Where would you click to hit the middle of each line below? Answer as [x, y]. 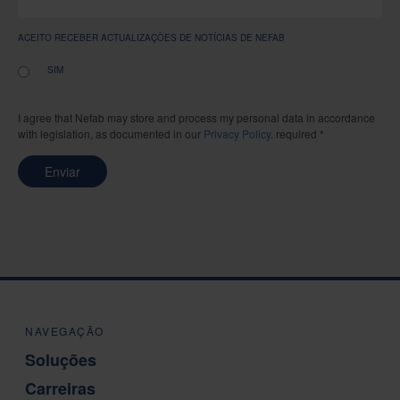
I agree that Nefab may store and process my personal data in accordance [196, 117]
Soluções [61, 359]
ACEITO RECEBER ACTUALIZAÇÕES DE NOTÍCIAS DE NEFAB [151, 37]
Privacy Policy [237, 133]
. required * [297, 133]
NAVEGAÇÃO [65, 330]
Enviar [62, 171]
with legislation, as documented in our [111, 133]
